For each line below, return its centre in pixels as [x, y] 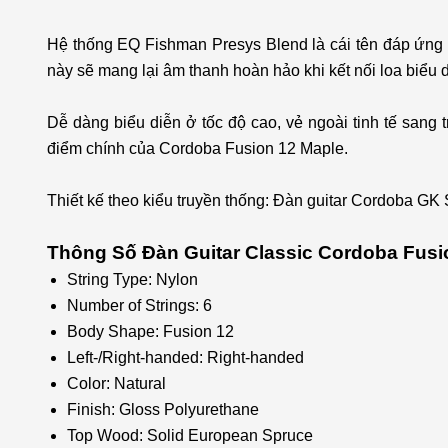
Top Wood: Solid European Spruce [190, 435]
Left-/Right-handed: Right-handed [185, 357]
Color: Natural [116, 383]
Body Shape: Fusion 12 [150, 331]
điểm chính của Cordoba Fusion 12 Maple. [197, 148]
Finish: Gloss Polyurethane [163, 409]
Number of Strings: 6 [139, 305]
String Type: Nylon [132, 279]
